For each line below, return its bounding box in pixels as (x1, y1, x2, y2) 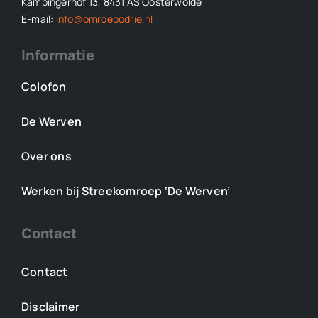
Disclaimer (21, 298, 80, 314)
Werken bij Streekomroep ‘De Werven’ (21, 182, 231, 199)
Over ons (21, 148, 72, 164)
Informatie (21, 45, 94, 65)
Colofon (21, 78, 67, 94)
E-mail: (21, 11, 56, 26)
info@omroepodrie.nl (55, 11, 153, 26)
